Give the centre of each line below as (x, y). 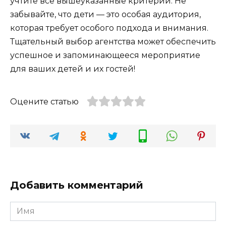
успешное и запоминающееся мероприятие (105, 55)
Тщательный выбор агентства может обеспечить (113, 42)
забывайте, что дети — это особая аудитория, (105, 15)
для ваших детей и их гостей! (73, 69)
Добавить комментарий (77, 185)
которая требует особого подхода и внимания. (109, 28)
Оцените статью (44, 102)
